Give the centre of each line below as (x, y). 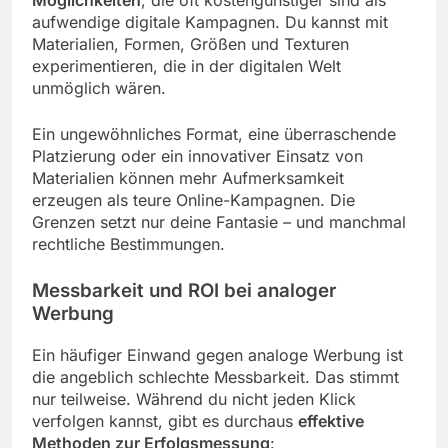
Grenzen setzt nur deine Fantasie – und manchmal (219, 222)
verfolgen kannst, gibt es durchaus (165, 421)
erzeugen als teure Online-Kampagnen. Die (193, 200)
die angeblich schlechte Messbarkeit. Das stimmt (215, 377)
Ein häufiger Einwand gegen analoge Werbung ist (217, 355)
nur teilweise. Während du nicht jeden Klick (194, 399)
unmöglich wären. (99, 88)
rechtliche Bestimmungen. (128, 244)
